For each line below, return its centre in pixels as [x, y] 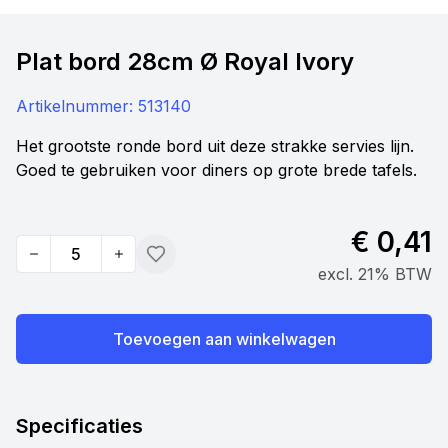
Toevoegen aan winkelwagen [224, 339]
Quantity [47, 264]
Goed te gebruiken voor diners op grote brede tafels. [216, 170]
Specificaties [79, 426]
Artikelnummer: [77, 106]
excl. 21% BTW [375, 274]
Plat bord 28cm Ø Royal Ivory [185, 62]
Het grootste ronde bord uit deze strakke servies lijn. [215, 146]
